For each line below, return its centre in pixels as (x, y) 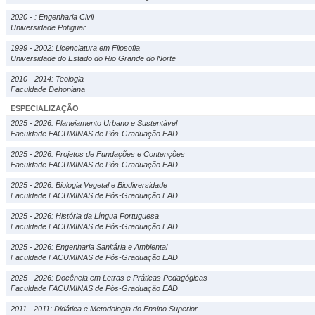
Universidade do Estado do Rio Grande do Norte (93, 58)
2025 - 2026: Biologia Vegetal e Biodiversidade (89, 185)
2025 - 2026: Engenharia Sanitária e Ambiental (89, 247)
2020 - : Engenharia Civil (52, 17)
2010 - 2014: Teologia (47, 79)
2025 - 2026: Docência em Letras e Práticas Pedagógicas (109, 278)
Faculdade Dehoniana (48, 89)
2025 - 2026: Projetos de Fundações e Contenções (98, 154)
